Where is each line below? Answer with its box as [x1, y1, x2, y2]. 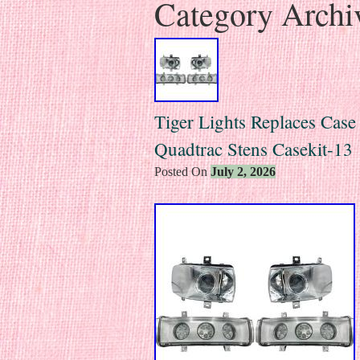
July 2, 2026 [211, 164, 276, 178]
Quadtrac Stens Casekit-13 [154, 136, 353, 161]
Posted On [154, 164, 211, 178]
